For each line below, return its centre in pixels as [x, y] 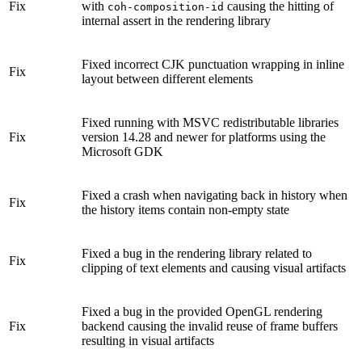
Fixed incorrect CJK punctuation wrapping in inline [213, 65]
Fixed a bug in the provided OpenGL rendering [202, 312]
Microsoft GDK [122, 152]
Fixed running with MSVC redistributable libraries [210, 123]
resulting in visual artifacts [148, 341]
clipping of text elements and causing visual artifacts [214, 268]
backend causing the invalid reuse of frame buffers [210, 326]
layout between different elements [167, 79]
